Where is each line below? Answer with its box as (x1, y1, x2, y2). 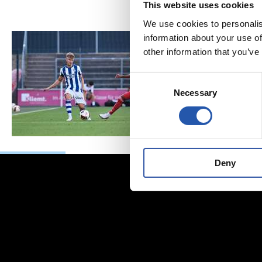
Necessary (174, 87, 217, 98)
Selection (129, 88, 165, 98)
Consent (129, 74, 162, 84)
